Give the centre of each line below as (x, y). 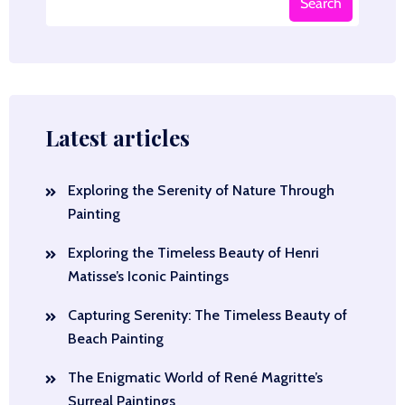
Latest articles (118, 137)
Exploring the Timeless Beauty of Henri (193, 253)
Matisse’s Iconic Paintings (148, 276)
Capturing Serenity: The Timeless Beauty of (207, 315)
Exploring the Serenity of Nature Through (201, 190)
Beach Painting (116, 339)
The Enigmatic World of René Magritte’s (195, 377)
